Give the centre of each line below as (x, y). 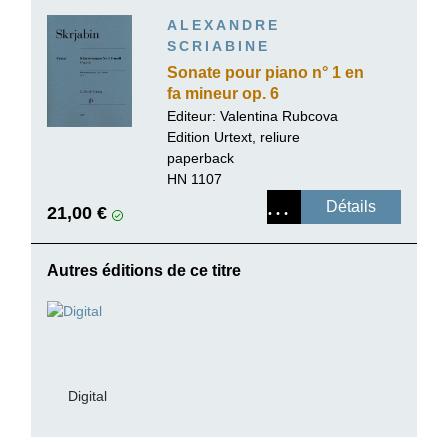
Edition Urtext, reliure (233, 136)
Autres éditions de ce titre (144, 270)
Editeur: (193, 115)
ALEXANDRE (223, 25)
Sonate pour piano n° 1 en (265, 72)
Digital (87, 395)
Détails (351, 206)
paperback (200, 157)
